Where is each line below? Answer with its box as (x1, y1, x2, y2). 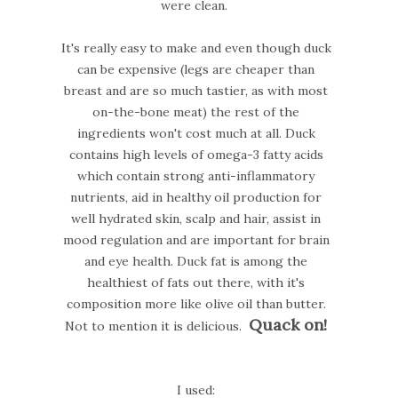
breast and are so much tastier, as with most (64, 82, 329, 99)
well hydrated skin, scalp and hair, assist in (71, 210, 322, 227)
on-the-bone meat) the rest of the (92, 103, 300, 120)
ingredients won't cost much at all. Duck (76, 124, 315, 141)
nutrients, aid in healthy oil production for (70, 188, 322, 205)
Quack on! (249, 314, 328, 335)
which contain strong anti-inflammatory (77, 167, 315, 184)
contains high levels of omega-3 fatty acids (68, 146, 323, 163)
